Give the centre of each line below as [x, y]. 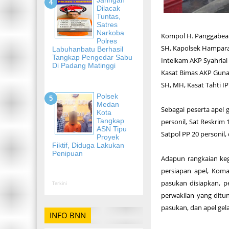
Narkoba [110, 32]
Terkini [60, 183]
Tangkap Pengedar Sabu [92, 57]
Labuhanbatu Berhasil [88, 49]
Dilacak [108, 8]
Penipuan [67, 153]
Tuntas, [109, 16]
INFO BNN [68, 215]
